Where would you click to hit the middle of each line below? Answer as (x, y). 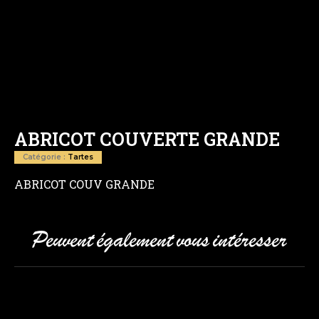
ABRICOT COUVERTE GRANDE (147, 139)
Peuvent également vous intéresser (159, 241)
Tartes (80, 157)
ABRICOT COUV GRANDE (84, 184)
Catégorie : (45, 157)
